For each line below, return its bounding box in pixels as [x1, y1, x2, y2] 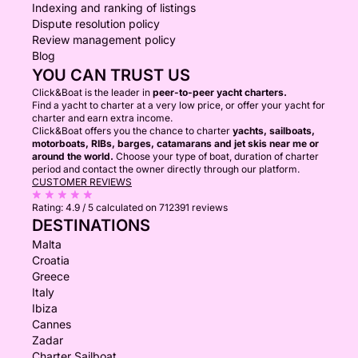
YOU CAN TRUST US [32, 66, 190, 85]
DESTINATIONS [32, 216, 150, 235]
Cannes [32, 317, 71, 331]
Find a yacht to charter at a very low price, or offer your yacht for [32, 99, 325, 111]
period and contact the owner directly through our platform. [32, 163, 300, 175]
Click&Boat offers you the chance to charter [32, 125, 233, 137]
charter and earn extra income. [32, 112, 173, 124]
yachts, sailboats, [233, 125, 315, 137]
